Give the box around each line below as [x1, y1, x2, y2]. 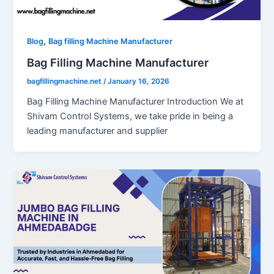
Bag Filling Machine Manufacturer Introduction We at [27, 96, 244, 108]
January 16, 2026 [108, 77, 170, 86]
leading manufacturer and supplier [27, 125, 168, 137]
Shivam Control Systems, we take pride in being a [27, 111, 234, 122]
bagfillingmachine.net [27, 77, 104, 86]
